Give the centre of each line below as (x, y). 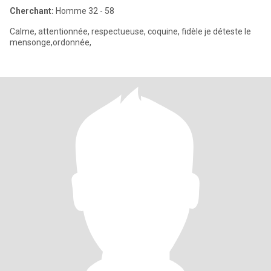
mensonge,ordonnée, (51, 42)
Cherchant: (32, 11)
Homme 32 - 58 (84, 11)
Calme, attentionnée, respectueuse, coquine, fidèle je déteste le (130, 31)
